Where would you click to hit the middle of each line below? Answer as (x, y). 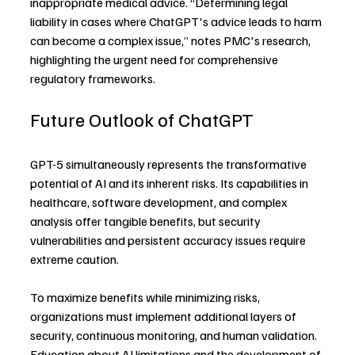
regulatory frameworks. (93, 78)
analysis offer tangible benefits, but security (147, 221)
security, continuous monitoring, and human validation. (175, 335)
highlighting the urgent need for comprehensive (155, 59)
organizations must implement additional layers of (164, 316)
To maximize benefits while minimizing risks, (146, 297)
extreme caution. (74, 259)
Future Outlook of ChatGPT (142, 119)
